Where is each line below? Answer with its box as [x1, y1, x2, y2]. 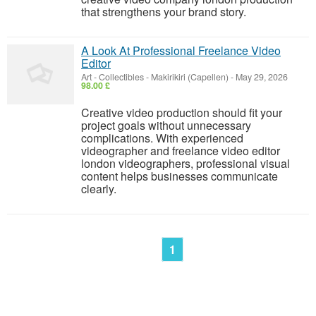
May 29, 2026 [233, 71, 288, 83]
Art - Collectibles [81, 71, 144, 83]
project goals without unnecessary [81, 117, 251, 133]
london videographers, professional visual [81, 155, 290, 171]
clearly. [81, 181, 116, 197]
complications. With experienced [81, 130, 243, 146]
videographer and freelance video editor [81, 142, 280, 159]
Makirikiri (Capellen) [151, 71, 229, 83]
